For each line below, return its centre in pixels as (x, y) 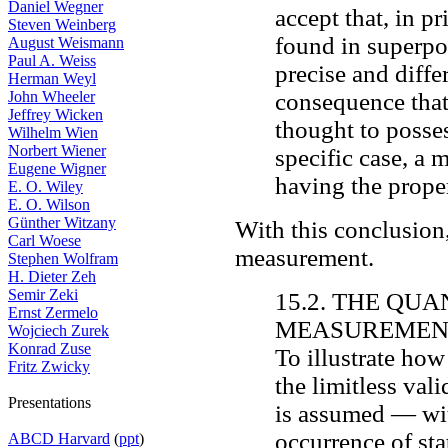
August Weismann (66, 42)
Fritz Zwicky (49, 366)
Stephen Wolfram (63, 258)
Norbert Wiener (57, 150)
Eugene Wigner (57, 168)
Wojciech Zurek (58, 330)
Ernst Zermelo (53, 312)
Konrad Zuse (49, 348)
